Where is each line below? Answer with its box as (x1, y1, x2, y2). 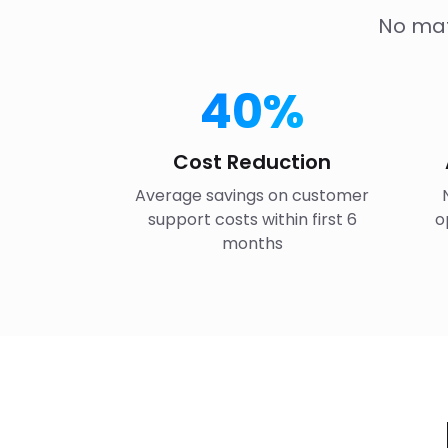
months (221, 232, 283, 255)
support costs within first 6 (147, 208, 357, 231)
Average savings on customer (135, 184, 369, 207)
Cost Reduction (173, 148, 331, 176)
